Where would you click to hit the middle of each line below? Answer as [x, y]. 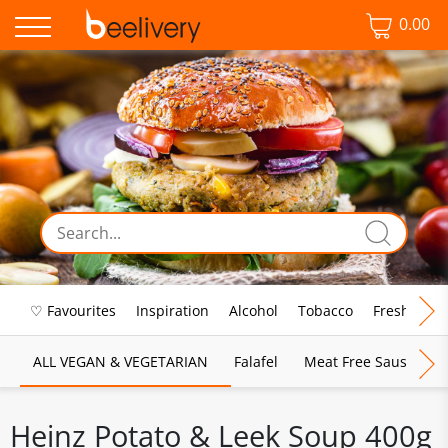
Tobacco [325, 310]
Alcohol [253, 310]
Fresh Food [409, 310]
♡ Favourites [73, 310]
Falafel [256, 361]
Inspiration [172, 310]
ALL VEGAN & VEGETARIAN [120, 361]
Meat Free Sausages [371, 361]
